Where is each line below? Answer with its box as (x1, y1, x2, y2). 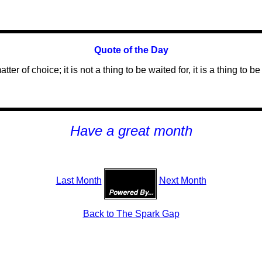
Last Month (56, 175, 102, 186)
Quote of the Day (94, 44, 168, 55)
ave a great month (80, 122, 192, 139)
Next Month (158, 175, 206, 186)
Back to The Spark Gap (82, 208, 180, 219)
